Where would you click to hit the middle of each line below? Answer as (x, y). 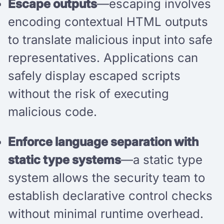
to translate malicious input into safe (110, 39)
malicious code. (52, 111)
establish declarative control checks (110, 195)
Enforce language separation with (103, 141)
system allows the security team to (106, 177)
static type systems (64, 159)
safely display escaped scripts (94, 75)
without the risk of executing (88, 93)
